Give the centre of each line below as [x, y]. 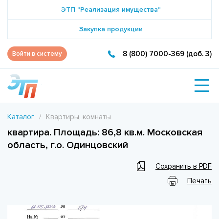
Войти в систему [37, 54]
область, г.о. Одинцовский [68, 145]
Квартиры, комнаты [78, 117]
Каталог [21, 117]
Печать [199, 181]
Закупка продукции [111, 29]
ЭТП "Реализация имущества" [111, 10]
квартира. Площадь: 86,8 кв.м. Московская [105, 132]
